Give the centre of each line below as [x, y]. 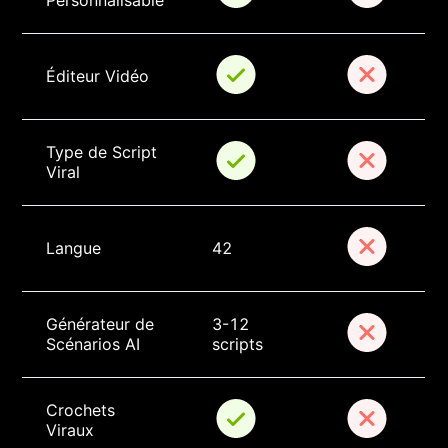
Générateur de [103, 324]
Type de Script [104, 152]
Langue [74, 248]
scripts [238, 344]
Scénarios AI [93, 344]
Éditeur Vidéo [98, 76]
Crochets [83, 410]
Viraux [70, 430]
